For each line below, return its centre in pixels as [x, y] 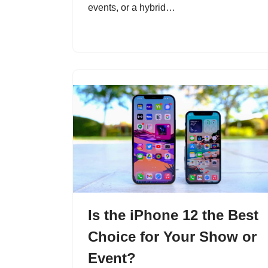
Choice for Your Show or [172, 236]
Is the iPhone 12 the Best [173, 215]
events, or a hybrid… [131, 8]
